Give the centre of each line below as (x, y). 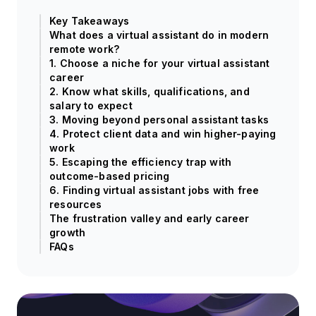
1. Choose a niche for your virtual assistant (160, 63)
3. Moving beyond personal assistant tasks (159, 120)
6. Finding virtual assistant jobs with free (154, 190)
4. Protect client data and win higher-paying (163, 134)
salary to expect (91, 106)
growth (68, 233)
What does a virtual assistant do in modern (159, 35)
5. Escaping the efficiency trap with (141, 162)
